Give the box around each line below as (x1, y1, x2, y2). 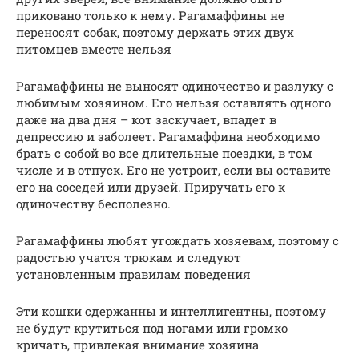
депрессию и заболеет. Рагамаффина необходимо (16, 128, 320, 145)
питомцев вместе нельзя (16, 41, 171, 58)
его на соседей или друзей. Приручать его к (16, 179, 285, 196)
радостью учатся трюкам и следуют (16, 249, 241, 266)
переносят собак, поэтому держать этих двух (16, 24, 294, 41)
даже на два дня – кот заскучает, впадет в (16, 111, 276, 128)
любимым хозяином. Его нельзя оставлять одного (16, 95, 331, 111)
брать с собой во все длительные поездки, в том (16, 145, 313, 162)
